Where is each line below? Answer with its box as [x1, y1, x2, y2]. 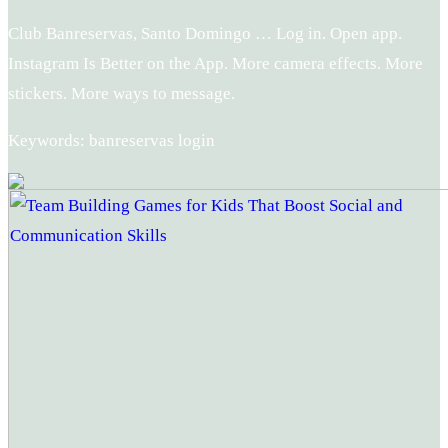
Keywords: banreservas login [8, 131, 215, 151]
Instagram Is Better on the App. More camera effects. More [8, 54, 423, 74]
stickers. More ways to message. [8, 84, 235, 104]
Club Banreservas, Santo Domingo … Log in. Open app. [8, 24, 402, 44]
